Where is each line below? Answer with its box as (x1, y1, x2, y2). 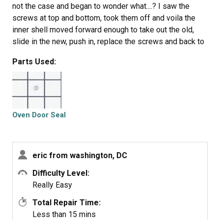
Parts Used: (12, 57, 56, 66)
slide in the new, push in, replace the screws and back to (12, 37, 204, 46)
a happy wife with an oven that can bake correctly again (12, 49, 200, 58)
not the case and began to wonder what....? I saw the (12, 1, 190, 11)
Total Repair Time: (32, 198, 101, 207)
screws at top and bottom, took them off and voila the (12, 13, 195, 23)
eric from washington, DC (32, 151, 127, 160)
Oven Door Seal (12, 110, 66, 119)
